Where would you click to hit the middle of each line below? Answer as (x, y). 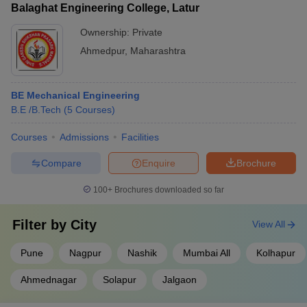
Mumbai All (207, 253)
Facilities (140, 137)
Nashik (142, 253)
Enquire (159, 163)
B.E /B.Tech (36, 110)
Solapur (120, 280)
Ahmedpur (102, 51)
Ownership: (106, 32)
